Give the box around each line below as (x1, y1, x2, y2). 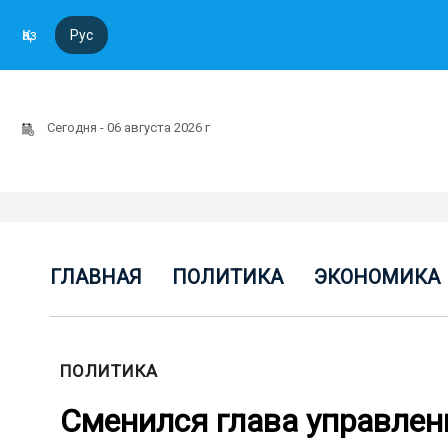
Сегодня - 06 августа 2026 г (47, 120, 213, 135)
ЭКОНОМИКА (313, 265, 440, 289)
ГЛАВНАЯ (50, 265, 142, 289)
